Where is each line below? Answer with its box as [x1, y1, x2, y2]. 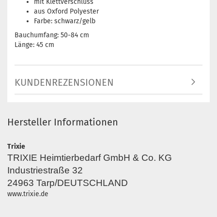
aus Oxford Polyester [34, 7, 99, 16]
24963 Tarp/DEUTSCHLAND [7, 178, 128, 188]
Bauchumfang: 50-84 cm [15, 31, 89, 40]
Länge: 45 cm [15, 41, 54, 49]
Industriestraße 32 [7, 165, 83, 176]
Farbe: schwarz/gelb [34, 17, 95, 26]
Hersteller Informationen [7, 116, 118, 128]
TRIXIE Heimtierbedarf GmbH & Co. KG [7, 153, 172, 163]
